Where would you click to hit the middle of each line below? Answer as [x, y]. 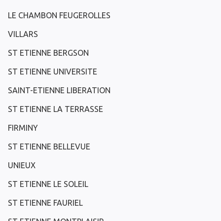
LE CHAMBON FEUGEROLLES [59, 16]
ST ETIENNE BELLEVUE [49, 147]
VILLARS [23, 34]
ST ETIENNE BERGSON [48, 53]
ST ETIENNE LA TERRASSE [55, 109]
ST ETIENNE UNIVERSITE [53, 72]
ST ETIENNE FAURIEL [45, 203]
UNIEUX [22, 166]
